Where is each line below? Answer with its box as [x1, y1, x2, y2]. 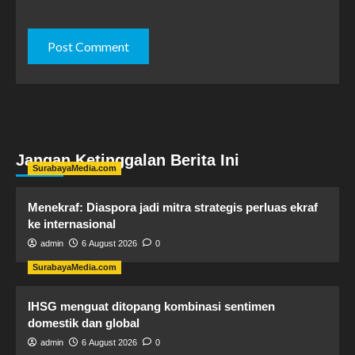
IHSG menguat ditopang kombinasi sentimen [28, 300, 275, 313]
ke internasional [28, 217, 116, 231]
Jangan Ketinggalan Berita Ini [16, 151, 239, 169]
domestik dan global [28, 316, 139, 330]
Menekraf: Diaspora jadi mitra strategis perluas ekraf [28, 200, 318, 214]
